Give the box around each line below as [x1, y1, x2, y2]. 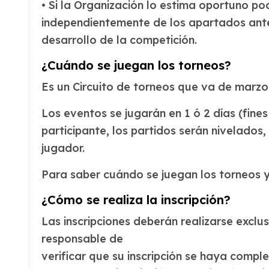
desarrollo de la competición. [41, 33, 197, 47]
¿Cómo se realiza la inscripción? [41, 192, 231, 207]
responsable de [41, 232, 123, 246]
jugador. [41, 141, 85, 155]
